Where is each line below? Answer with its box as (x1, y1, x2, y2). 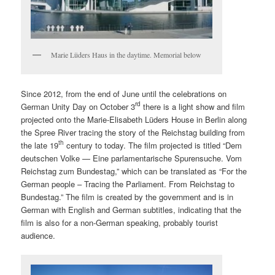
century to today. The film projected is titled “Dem (64, 139, 242, 151)
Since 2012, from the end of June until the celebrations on (21, 87, 227, 99)
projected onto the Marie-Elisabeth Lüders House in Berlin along (21, 113, 247, 125)
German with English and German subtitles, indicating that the (21, 203, 242, 215)
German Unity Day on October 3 (21, 100, 136, 112)
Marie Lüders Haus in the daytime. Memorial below (51, 50, 202, 60)
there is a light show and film (141, 100, 246, 112)
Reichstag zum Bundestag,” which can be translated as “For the (21, 165, 247, 177)
